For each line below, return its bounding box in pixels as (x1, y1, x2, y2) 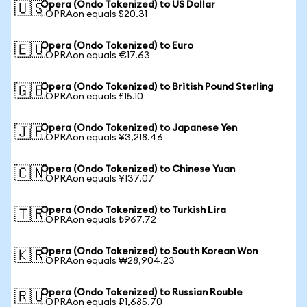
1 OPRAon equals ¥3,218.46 (40, 133, 163, 143)
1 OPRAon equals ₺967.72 (40, 215, 156, 225)
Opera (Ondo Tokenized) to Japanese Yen (40, 123, 237, 133)
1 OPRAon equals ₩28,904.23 (40, 256, 175, 266)
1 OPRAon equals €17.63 (40, 51, 150, 60)
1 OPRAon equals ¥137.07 (40, 174, 154, 184)
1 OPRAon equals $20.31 (40, 10, 147, 19)
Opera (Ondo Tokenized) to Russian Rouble (40, 288, 243, 297)
